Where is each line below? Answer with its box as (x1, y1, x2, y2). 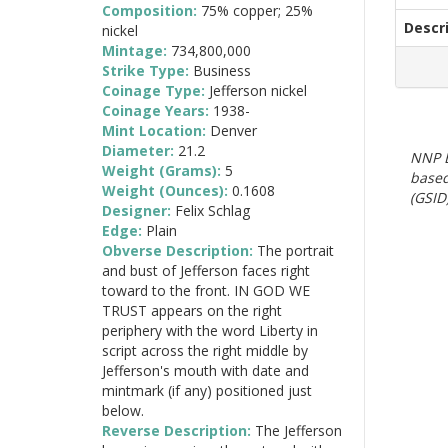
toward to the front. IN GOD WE (102, 280, 310, 300)
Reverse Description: (102, 420, 255, 440)
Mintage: (102, 40, 171, 60)
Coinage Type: (102, 80, 209, 100)
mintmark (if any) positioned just (102, 380, 312, 400)
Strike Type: (102, 60, 193, 80)
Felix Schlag (175, 200, 250, 220)
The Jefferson (255, 420, 342, 440)
